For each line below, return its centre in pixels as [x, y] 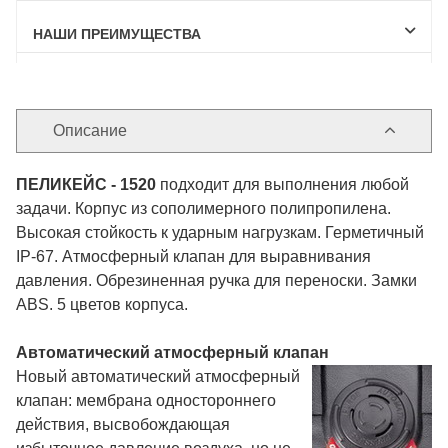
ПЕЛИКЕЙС [61, 184]
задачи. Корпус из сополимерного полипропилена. [203, 208]
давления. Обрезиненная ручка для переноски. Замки [216, 280]
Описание [90, 130]
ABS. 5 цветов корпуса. [102, 304]
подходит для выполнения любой [282, 184]
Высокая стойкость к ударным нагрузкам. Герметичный [220, 232]
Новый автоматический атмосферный [158, 376]
